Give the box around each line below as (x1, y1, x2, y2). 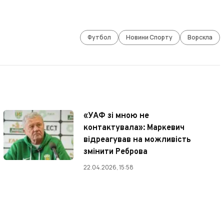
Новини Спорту (126, 32, 173, 41)
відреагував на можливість (83, 134, 191, 145)
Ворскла (187, 32, 213, 41)
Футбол (87, 32, 111, 41)
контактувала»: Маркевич (83, 122, 185, 133)
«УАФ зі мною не (83, 110, 149, 121)
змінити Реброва (83, 146, 148, 157)
